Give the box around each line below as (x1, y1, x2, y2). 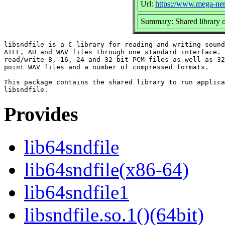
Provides (4, 103, 78, 126)
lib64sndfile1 (24, 181, 129, 203)
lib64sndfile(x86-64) (24, 159, 189, 181)
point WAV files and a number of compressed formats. (4, 63, 209, 71)
